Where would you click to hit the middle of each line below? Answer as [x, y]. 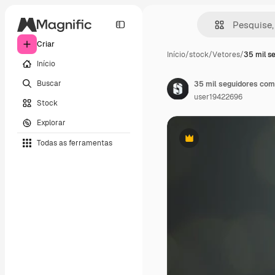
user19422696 [218, 97]
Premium [204, 143]
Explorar [51, 122]
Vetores [226, 55]
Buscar [49, 83]
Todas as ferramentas [75, 143]
